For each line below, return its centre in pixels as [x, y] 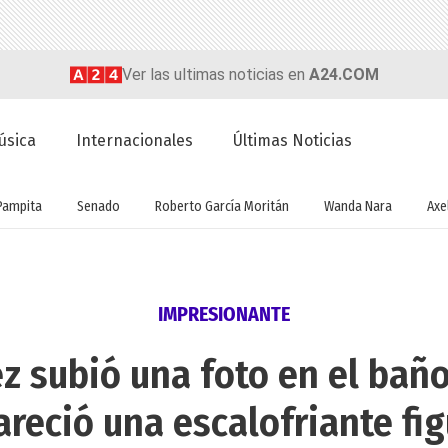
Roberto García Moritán [221, 206]
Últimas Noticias [293, 141]
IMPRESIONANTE [224, 314]
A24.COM [343, 74]
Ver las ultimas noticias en [215, 74]
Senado [98, 206]
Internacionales [135, 141]
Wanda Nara [357, 206]
